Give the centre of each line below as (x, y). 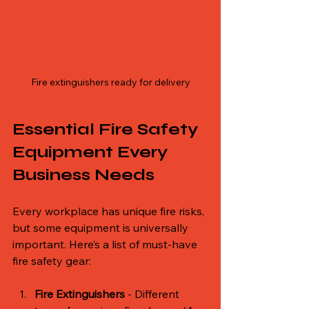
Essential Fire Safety (107, 129)
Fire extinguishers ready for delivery (110, 82)
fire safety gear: (52, 260)
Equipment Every (92, 152)
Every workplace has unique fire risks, (110, 211)
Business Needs (83, 175)
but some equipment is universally (102, 227)
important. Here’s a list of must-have (106, 244)
